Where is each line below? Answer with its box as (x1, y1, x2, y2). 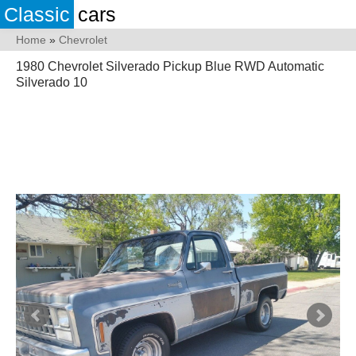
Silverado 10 (16, 75, 87, 89)
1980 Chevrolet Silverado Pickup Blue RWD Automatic (16, 60, 324, 73)
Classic (4, 3, 70, 25)
